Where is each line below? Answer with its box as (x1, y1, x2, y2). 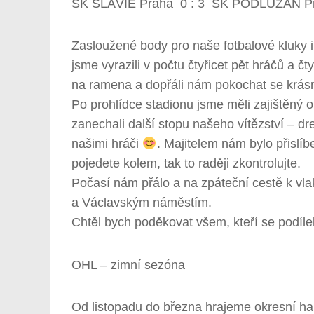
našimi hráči (71, 137, 142, 151)
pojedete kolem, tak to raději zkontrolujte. (71, 156, 301, 171)
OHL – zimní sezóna (71, 257, 185, 272)
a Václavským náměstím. (71, 196, 212, 210)
